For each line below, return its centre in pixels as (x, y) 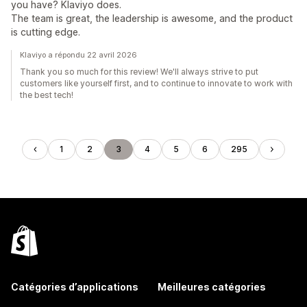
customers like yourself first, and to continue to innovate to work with (156, 83)
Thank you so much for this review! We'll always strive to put (139, 72)
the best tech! (47, 95)
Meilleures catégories (212, 287)
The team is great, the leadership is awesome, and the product (152, 18)
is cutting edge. (46, 32)
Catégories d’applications (75, 287)
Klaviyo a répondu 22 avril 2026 (78, 55)
